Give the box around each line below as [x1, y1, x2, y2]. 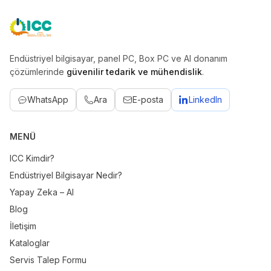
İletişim [10, 221, 36, 232]
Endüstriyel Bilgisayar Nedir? [10, 170, 122, 181]
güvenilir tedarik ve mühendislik [67, 67, 202, 77]
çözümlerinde [10, 67, 67, 77]
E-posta [132, 94, 163, 105]
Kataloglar [10, 238, 50, 249]
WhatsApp [27, 94, 68, 105]
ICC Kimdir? [10, 153, 54, 164]
